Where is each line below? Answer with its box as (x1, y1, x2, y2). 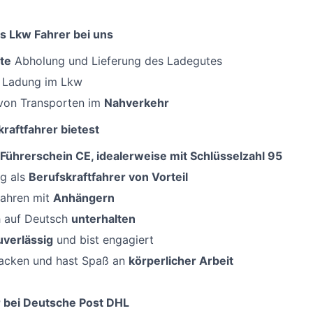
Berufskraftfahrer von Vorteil (29, 170, 188, 184)
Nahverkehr (104, 96, 169, 110)
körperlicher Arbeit (129, 254, 233, 268)
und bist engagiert (53, 233, 154, 247)
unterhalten (71, 212, 136, 226)
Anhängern (53, 191, 115, 205)
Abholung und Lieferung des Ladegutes (11, 54, 222, 68)
